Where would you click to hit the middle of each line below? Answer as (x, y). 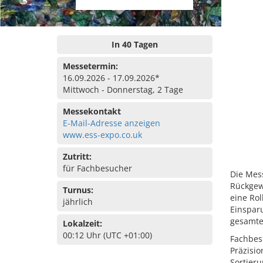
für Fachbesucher (97, 168)
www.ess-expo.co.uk (102, 135)
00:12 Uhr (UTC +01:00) (107, 235)
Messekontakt (92, 111)
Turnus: (78, 190)
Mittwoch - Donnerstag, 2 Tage (123, 90)
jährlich (78, 202)
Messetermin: (90, 66)
